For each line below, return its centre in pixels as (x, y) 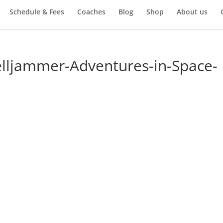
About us (192, 11)
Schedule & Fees (37, 11)
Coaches (91, 11)
